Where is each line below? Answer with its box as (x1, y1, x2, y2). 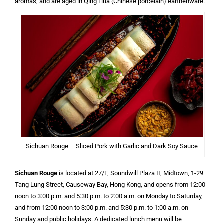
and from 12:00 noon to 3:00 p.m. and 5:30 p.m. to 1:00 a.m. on (15, 203, 188, 211)
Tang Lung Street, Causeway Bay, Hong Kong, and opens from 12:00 (15, 180, 205, 188)
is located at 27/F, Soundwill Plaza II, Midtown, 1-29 (57, 169, 203, 177)
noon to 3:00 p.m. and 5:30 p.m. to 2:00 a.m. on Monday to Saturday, (15, 192, 203, 200)
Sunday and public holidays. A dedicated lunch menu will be (15, 215, 182, 223)
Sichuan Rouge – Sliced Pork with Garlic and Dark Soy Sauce (26, 142, 198, 150)
